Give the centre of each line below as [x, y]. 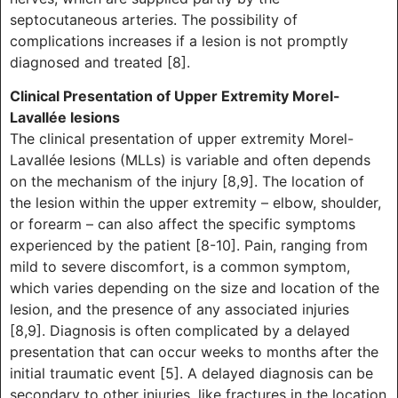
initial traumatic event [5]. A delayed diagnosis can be [191, 374]
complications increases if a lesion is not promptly [179, 40]
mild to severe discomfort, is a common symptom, [180, 267]
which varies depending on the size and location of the [195, 288]
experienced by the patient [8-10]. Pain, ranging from [189, 246]
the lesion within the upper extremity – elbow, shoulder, [195, 203]
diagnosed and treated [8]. [100, 62]
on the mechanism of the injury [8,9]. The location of [187, 182]
